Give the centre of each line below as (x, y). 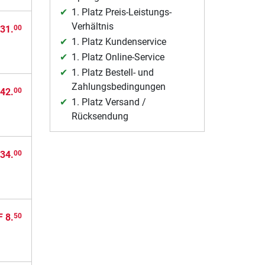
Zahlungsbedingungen (118, 86)
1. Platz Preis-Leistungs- (121, 12)
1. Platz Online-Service (118, 57)
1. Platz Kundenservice (119, 41)
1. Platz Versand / (109, 102)
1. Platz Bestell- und (112, 72)
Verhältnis (92, 26)
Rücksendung (100, 116)
